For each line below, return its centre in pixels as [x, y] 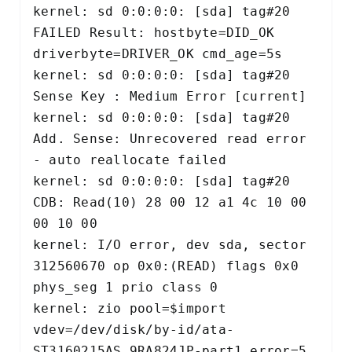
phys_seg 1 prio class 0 [130, 287]
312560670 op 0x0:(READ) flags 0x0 [166, 266]
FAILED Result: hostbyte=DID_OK [154, 32]
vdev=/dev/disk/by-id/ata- [134, 329]
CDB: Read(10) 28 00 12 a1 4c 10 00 [170, 202]
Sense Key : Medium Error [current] [174, 96]
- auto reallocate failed [134, 159]
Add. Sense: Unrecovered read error [170, 138]
